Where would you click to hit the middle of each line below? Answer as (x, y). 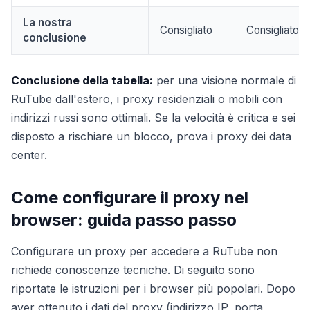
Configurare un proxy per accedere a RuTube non (144, 251)
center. (29, 155)
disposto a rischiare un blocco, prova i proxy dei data (151, 136)
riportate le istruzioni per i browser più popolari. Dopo (153, 289)
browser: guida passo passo (124, 220)
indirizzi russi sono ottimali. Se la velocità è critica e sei (153, 118)
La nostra (47, 22)
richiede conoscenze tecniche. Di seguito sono (133, 270)
